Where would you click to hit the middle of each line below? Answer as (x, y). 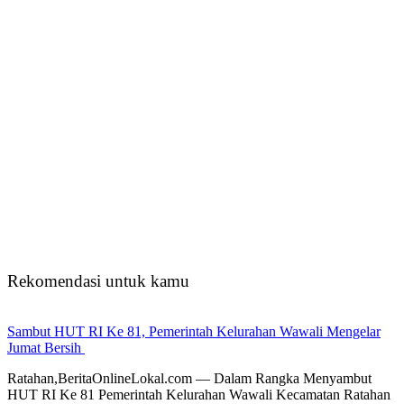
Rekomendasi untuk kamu (98, 280)
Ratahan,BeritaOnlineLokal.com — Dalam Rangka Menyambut (191, 379)
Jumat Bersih (46, 348)
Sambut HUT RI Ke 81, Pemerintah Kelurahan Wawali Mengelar (194, 332)
